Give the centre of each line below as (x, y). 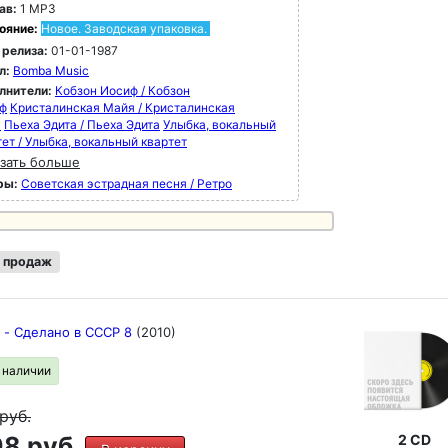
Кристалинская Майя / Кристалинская (122, 107)
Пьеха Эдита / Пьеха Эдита (82, 124)
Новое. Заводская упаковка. (124, 28)
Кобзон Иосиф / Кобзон (122, 90)
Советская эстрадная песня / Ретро (126, 183)
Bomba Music (51, 70)
